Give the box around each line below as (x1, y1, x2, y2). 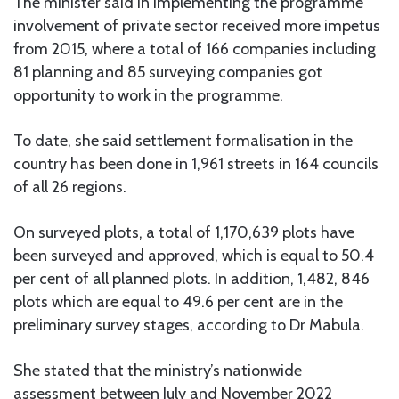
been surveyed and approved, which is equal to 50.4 (13, 245, 374, 265)
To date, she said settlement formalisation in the (13, 130, 353, 151)
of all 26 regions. (13, 176, 126, 197)
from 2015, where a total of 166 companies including (13, 38, 376, 59)
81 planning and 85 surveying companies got (13, 61, 322, 82)
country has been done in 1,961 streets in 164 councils (13, 153, 379, 174)
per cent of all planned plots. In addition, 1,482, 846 (13, 268, 370, 289)
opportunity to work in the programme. (13, 85, 283, 105)
